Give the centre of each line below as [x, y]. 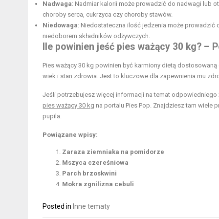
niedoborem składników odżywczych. [96, 36]
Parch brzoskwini [89, 173]
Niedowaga [60, 25]
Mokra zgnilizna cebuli [98, 184]
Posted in [58, 206]
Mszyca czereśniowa [95, 162]
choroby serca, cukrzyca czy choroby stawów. [108, 14]
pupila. [52, 116]
